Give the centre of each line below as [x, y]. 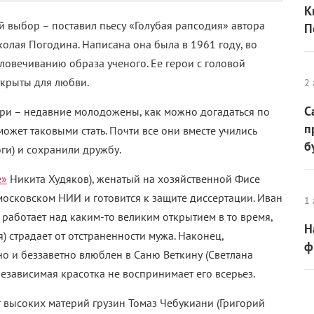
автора [248, 25]
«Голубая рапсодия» [180, 25]
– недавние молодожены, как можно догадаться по [142, 111]
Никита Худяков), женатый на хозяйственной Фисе [134, 179]
